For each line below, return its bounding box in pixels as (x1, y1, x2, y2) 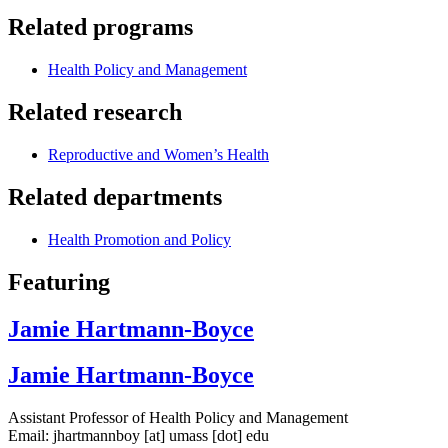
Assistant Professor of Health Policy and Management (8, 409, 348, 427)
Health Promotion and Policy (48, 230, 231, 248)
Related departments (8, 183, 222, 210)
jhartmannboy (53, 427, 140, 445)
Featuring (8, 268, 110, 295)
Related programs (8, 14, 193, 41)
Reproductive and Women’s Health (48, 145, 269, 163)
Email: (8, 427, 49, 445)
